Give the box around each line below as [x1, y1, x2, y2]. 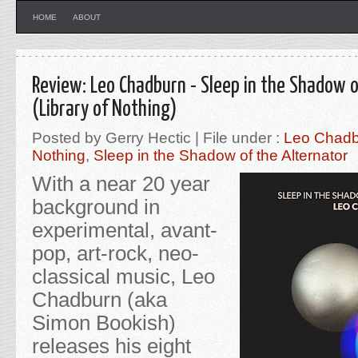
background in [32, 196, 160, 218]
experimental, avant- [32, 219, 217, 241]
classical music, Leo [32, 265, 215, 288]
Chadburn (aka [32, 288, 167, 311]
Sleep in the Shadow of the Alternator [93, 147, 348, 164]
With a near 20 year [32, 173, 210, 195]
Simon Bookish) [32, 312, 176, 334]
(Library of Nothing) [32, 99, 177, 121]
